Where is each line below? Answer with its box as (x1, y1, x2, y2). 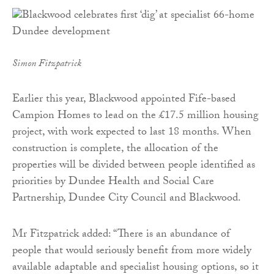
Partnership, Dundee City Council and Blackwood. (12, 190, 241, 209)
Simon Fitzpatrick (12, 56, 81, 73)
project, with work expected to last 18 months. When (12, 124, 251, 143)
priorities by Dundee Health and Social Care (12, 173, 214, 193)
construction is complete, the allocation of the (12, 140, 218, 160)
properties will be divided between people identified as (12, 157, 255, 176)
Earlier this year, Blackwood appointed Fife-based (12, 91, 235, 110)
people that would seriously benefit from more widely (12, 242, 251, 262)
